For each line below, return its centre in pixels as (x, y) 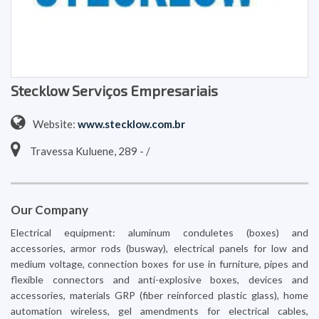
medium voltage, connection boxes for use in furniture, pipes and (159, 264)
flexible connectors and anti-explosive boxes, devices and (159, 279)
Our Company (49, 210)
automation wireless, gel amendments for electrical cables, (159, 311)
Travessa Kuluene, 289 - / (89, 151)
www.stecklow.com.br (131, 124)
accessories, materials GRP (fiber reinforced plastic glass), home (159, 295)
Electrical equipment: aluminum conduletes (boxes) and (159, 232)
